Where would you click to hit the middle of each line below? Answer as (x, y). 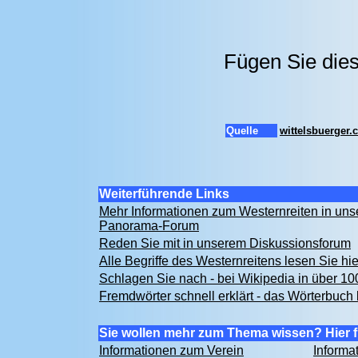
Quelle (242, 131)
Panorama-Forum (149, 226)
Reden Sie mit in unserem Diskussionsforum (225, 243)
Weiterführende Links (164, 194)
